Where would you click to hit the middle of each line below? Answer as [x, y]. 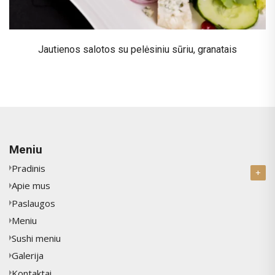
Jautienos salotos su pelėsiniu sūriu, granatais [137, 49]
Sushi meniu [36, 238]
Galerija [28, 255]
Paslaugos [33, 203]
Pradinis [29, 168]
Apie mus [31, 185]
